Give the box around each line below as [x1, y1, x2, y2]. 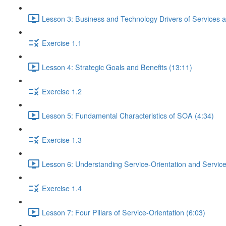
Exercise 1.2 [42, 86, 82, 96]
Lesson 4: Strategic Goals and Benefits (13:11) [42, 62, 192, 72]
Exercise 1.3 [42, 134, 82, 145]
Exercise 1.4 [42, 183, 82, 193]
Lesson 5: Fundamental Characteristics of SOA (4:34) [42, 110, 214, 121]
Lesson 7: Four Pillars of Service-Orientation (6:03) [42, 207, 205, 217]
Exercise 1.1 [42, 37, 82, 48]
